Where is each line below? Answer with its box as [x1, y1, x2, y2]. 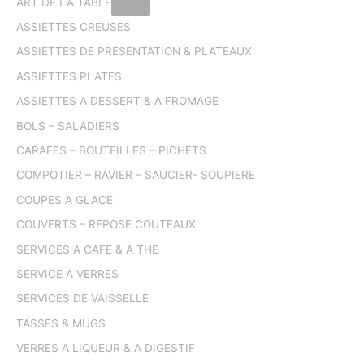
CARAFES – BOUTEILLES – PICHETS [16, 144, 206, 157]
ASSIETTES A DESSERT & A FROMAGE [16, 94, 219, 108]
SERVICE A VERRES [16, 267, 119, 281]
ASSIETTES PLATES [16, 69, 122, 83]
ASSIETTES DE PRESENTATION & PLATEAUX [16, 45, 252, 58]
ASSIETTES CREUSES [16, 19, 131, 33]
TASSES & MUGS [16, 316, 106, 330]
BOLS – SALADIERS [16, 119, 119, 132]
